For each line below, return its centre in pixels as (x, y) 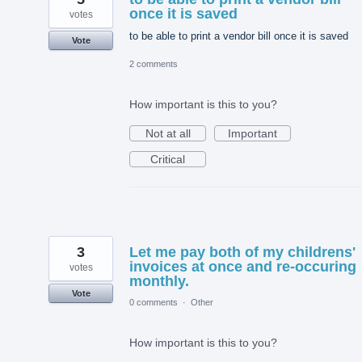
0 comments (154, 302)
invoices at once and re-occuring (243, 266)
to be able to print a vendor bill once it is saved (239, 36)
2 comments (154, 63)
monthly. (159, 281)
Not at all (168, 133)
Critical (168, 159)
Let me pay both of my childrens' (242, 252)
